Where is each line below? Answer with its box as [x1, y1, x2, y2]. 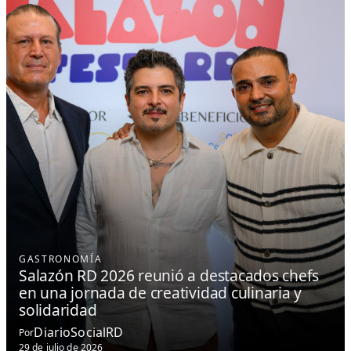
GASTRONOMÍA [19, 251, 103, 266]
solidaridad [19, 299, 97, 320]
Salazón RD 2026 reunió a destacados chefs [19, 264, 320, 286]
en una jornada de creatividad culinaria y [19, 281, 302, 303]
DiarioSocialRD [34, 324, 124, 342]
